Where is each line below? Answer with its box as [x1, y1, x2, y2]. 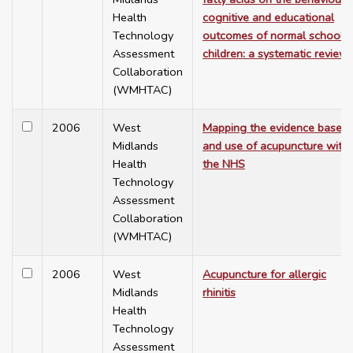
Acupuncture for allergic [203, 266, 326, 283]
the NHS [203, 156, 245, 173]
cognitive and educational [203, 9, 334, 26]
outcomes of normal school [203, 28, 344, 44]
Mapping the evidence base [203, 120, 342, 136]
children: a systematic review [203, 46, 348, 62]
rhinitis [203, 284, 236, 301]
